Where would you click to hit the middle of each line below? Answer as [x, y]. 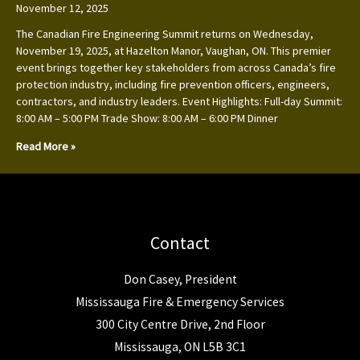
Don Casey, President [180, 279]
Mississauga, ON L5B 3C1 [180, 346]
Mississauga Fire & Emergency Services [180, 301]
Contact [180, 243]
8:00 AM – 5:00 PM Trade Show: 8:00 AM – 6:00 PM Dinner [147, 119]
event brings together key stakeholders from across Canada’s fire [176, 68]
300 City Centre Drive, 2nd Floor [180, 324]
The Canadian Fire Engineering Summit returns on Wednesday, [165, 34]
